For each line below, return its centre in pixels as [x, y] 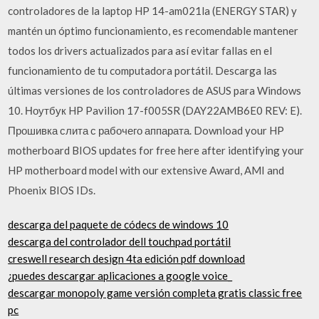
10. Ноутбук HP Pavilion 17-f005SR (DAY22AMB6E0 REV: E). [155, 110]
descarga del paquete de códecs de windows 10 [119, 224]
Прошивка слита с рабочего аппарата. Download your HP [146, 130]
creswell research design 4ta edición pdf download [127, 258]
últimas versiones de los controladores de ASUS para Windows [155, 90]
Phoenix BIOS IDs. [52, 190]
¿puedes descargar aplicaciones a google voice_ [120, 276]
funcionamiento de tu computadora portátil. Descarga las [143, 70]
